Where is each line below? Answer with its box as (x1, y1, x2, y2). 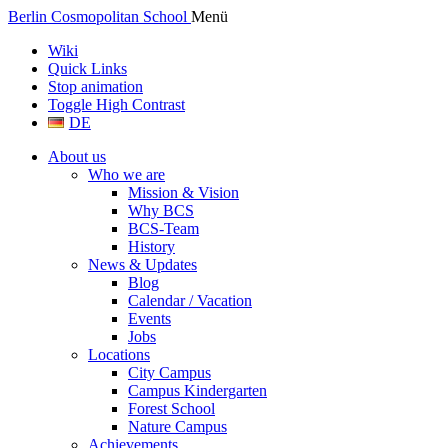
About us (48, 148, 106, 165)
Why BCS (128, 202, 194, 219)
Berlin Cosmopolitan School (8, 8, 191, 25)
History (128, 238, 175, 255)
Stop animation (48, 78, 143, 95)
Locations (88, 346, 150, 363)
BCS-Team (128, 220, 199, 237)
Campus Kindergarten (128, 382, 267, 399)
